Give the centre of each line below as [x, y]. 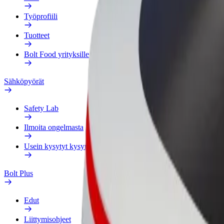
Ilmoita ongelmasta [54, 127]
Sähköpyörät [24, 81]
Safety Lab [41, 108]
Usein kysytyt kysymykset [65, 146]
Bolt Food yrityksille [56, 54]
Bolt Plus [18, 173]
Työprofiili [41, 16]
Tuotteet [37, 35]
